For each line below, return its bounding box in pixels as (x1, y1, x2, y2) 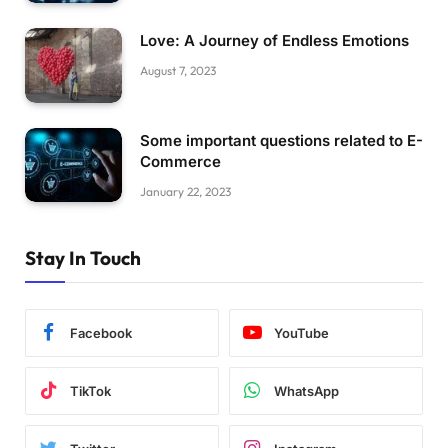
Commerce (140, 151, 221, 171)
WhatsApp (274, 382, 339, 399)
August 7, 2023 (140, 63, 216, 78)
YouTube (274, 324, 329, 341)
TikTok (70, 382, 111, 399)
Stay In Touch (25, 246, 141, 271)
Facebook (70, 324, 132, 341)
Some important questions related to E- (140, 130, 423, 150)
